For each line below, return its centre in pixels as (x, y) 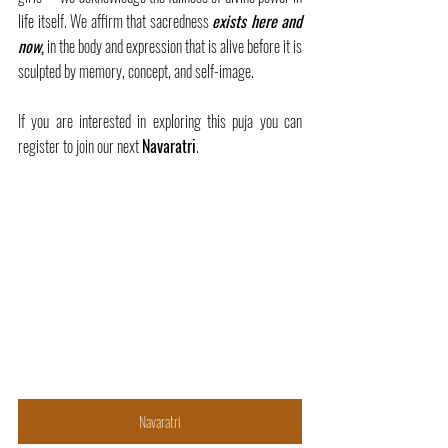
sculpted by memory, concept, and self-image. (136, 71)
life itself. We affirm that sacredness (115, 21)
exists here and (257, 21)
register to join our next (80, 146)
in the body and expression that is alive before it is (173, 46)
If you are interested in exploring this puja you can (160, 121)
